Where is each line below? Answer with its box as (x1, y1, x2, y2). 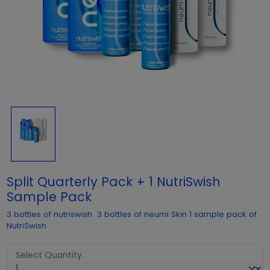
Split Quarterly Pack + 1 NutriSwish (6, 173, 221, 190)
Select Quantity (15, 249, 82, 261)
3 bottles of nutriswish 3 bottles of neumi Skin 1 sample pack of (6, 209, 257, 220)
